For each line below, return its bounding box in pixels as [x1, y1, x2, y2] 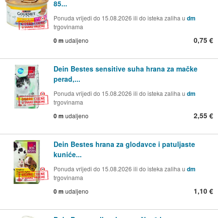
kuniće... [54, 149, 82, 159]
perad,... [54, 73, 80, 84]
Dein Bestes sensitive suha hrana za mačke [54, 63, 198, 73]
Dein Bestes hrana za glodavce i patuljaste [54, 139, 195, 149]
